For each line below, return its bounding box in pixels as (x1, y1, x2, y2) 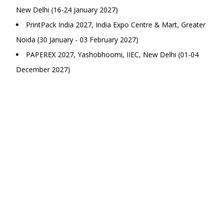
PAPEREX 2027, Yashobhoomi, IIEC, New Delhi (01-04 (26, 50, 199, 60)
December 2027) (16, 65, 70, 75)
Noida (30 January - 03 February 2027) (16, 35, 138, 45)
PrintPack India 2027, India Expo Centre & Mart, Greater (26, 20, 206, 30)
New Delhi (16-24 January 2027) (16, 5, 118, 15)
